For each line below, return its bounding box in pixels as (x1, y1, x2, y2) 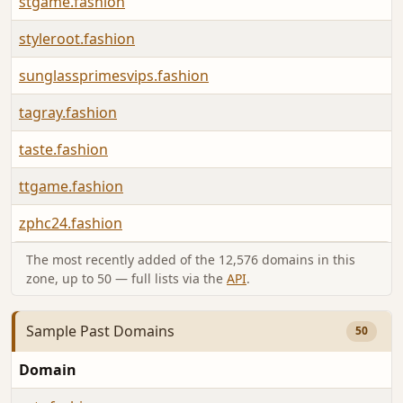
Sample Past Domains (26, 321, 175, 342)
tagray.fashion (19, 103, 117, 123)
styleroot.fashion (19, 29, 135, 49)
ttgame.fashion (19, 176, 123, 197)
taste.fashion (19, 139, 108, 160)
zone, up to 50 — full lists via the (26, 270, 227, 288)
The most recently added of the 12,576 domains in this (26, 251, 355, 269)
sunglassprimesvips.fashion (19, 66, 209, 86)
